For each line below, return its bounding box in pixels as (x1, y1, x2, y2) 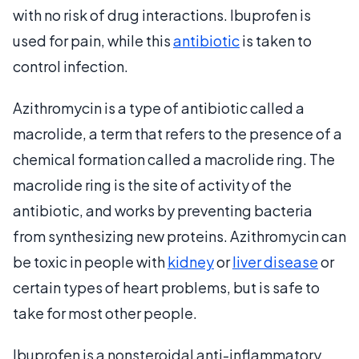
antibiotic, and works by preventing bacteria (13, 200, 313, 220)
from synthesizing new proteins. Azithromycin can (13, 226, 346, 245)
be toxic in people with (13, 252, 167, 271)
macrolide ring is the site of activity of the (13, 175, 292, 194)
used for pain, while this (13, 30, 173, 50)
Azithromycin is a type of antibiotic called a (13, 98, 305, 117)
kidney (167, 252, 214, 271)
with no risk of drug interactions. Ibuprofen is (13, 5, 311, 24)
